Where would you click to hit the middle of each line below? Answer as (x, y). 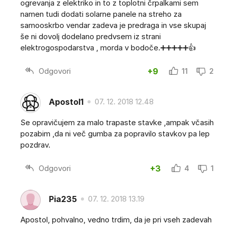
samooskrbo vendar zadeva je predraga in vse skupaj (113, 25)
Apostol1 (66, 102)
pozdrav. (35, 145)
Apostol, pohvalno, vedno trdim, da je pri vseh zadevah (116, 220)
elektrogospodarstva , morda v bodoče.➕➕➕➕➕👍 (108, 48)
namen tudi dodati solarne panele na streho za (101, 14)
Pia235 (63, 199)
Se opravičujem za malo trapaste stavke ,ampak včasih (117, 123)
